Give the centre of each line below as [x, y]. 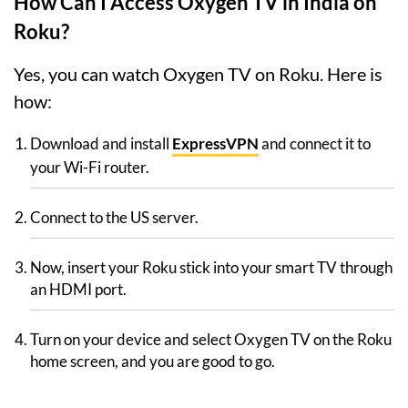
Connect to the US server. [114, 217]
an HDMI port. [78, 289]
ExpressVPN [215, 143]
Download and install [101, 143]
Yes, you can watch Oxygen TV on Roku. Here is [198, 73]
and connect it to [315, 143]
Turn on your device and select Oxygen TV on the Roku [211, 339]
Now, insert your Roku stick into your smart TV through [211, 267]
